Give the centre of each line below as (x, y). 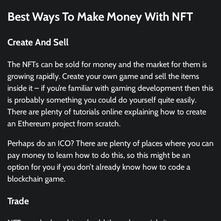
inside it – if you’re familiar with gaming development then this (110, 88)
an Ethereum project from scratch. (65, 123)
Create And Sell (38, 42)
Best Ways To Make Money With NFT (100, 17)
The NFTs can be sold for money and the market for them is (107, 64)
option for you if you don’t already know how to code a (99, 167)
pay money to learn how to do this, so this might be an (99, 155)
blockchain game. (36, 179)
